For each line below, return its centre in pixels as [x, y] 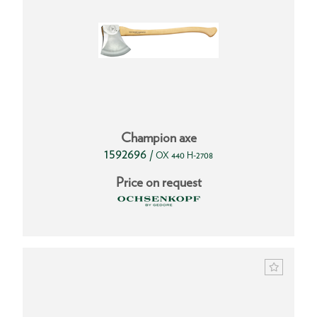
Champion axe [158, 138]
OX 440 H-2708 [184, 156]
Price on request [158, 183]
